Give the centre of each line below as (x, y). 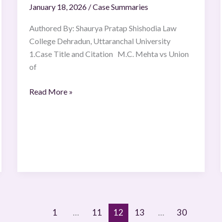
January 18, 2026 (58, 6)
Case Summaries (120, 6)
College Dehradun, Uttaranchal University (100, 41)
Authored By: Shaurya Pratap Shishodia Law (103, 28)
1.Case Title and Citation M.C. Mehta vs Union (109, 54)
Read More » (51, 92)
